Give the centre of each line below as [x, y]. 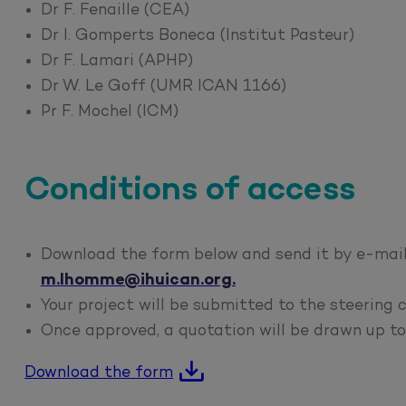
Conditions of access [190, 191]
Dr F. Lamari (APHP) [116, 61]
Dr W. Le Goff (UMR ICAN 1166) [163, 86]
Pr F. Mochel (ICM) [109, 111]
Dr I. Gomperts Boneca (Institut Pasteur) [197, 35]
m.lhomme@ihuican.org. [138, 281]
